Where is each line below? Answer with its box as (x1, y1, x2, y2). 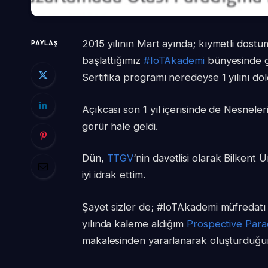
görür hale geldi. (81, 120, 158, 132)
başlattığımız (81, 54, 144, 67)
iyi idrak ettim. (81, 169, 145, 181)
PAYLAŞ (31, 39, 58, 48)
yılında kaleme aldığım (81, 217, 187, 230)
